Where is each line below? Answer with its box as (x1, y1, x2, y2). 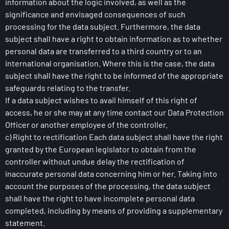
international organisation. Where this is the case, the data (5, 58, 215, 68)
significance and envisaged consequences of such (5, 9, 186, 19)
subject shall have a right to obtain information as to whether (5, 34, 222, 43)
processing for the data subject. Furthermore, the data (5, 21, 200, 31)
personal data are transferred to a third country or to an (5, 46, 202, 56)
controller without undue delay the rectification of (5, 156, 185, 166)
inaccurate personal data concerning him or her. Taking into (5, 169, 217, 178)
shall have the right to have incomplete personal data (5, 193, 195, 203)
